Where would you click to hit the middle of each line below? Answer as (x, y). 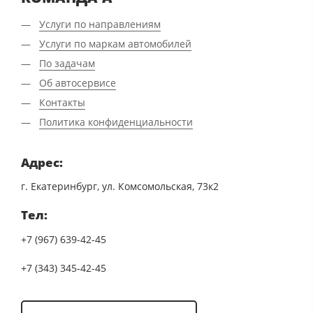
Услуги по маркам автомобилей (115, 44)
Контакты (62, 103)
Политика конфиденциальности (116, 122)
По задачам (67, 64)
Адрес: (42, 163)
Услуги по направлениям (100, 24)
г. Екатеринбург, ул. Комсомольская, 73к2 (120, 187)
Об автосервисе (77, 83)
